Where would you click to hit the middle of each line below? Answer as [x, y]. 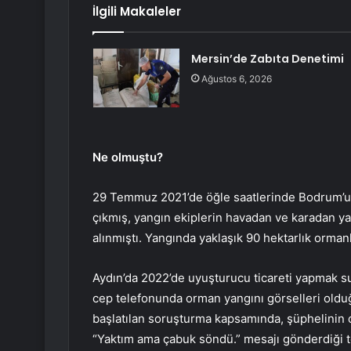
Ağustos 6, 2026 [236, 79]
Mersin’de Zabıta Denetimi [267, 59]
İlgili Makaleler [137, 12]
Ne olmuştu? [128, 157]
